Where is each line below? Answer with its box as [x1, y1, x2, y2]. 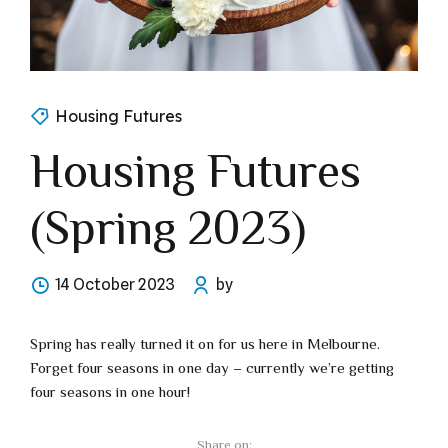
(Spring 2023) [30, 200, 306, 255]
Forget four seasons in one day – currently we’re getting [30, 358, 394, 376]
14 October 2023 [55, 275, 175, 295]
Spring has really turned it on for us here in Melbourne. [30, 334, 380, 352]
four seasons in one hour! [30, 382, 190, 400]
